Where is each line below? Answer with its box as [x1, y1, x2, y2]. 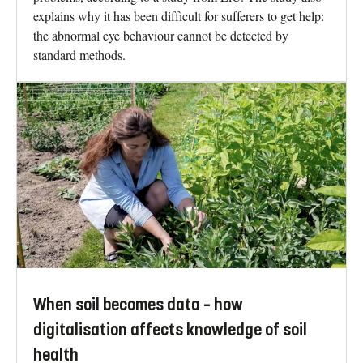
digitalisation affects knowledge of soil [33, 319, 307, 340]
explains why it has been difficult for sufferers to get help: [33, 7, 324, 25]
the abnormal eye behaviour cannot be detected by [33, 27, 288, 45]
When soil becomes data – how [33, 294, 243, 315]
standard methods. [33, 46, 126, 64]
